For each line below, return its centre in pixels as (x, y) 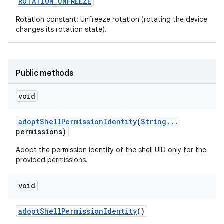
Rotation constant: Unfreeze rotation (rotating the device (112, 19)
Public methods (45, 73)
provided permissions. (52, 160)
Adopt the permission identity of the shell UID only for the (111, 150)
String (154, 122)
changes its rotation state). (61, 29)
